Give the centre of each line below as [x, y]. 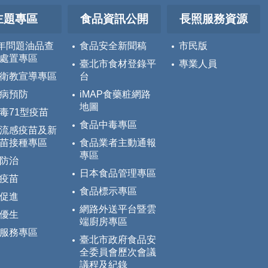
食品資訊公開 [114, 19]
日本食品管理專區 [118, 173]
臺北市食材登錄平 [118, 64]
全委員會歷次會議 [118, 252]
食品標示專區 [108, 191]
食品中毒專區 [108, 125]
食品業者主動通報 [118, 143]
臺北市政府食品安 [118, 240]
